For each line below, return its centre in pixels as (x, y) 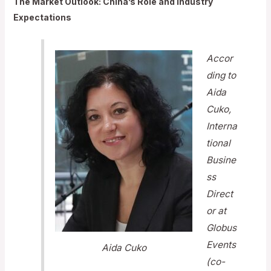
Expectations (42, 17)
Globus (222, 228)
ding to (221, 76)
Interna (222, 126)
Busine (221, 160)
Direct (220, 194)
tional (219, 143)
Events (221, 245)
